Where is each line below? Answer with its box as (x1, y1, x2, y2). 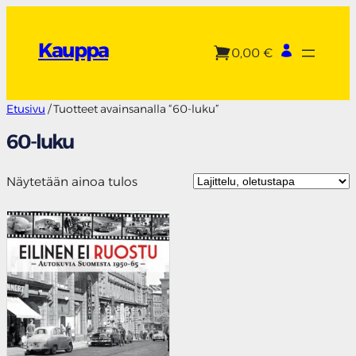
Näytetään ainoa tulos (6, 174, 137, 190)
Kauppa (38, 37, 108, 62)
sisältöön (6, 26, 59, 41)
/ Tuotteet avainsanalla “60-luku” (45, 101, 219, 116)
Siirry (6, 7, 35, 22)
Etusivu (6, 101, 45, 116)
